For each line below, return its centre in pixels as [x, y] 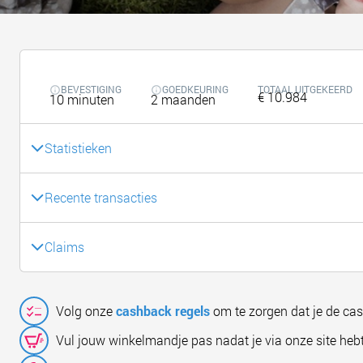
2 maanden [184, 99]
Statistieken [79, 148]
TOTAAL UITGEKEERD [305, 89]
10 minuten [82, 99]
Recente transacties [101, 197]
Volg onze [86, 311]
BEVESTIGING [92, 89]
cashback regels [163, 311]
